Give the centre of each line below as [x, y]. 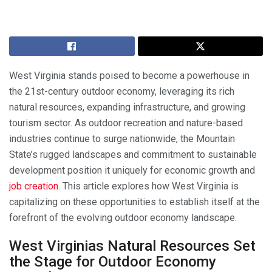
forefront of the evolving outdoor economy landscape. [123, 217]
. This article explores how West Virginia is [148, 186]
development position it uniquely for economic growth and [132, 170]
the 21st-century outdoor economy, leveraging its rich [122, 91]
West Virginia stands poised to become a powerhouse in [129, 75]
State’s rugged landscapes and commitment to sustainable [133, 154]
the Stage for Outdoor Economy [113, 261]
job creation [34, 186]
